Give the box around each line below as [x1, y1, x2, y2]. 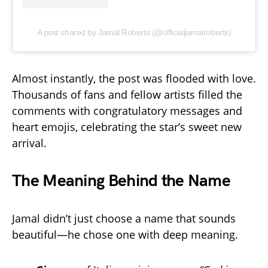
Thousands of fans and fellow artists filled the [12, 87, 242, 102]
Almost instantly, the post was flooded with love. [12, 71, 256, 86]
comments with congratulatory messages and [12, 103, 242, 118]
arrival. [12, 136, 47, 151]
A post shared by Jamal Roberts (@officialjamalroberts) [36, 28, 232, 38]
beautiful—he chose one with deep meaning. [12, 227, 238, 242]
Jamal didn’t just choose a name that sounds [12, 211, 236, 226]
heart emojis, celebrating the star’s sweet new [12, 120, 242, 135]
